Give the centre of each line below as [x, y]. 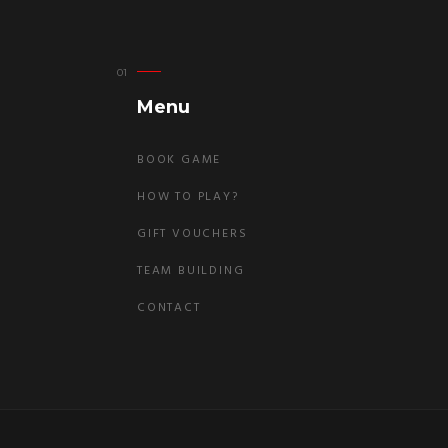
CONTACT [169, 308]
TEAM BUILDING [191, 271]
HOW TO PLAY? [188, 197]
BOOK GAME [179, 160]
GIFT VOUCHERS [192, 234]
